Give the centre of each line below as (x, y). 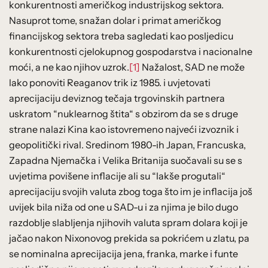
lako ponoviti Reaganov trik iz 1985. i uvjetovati (110, 82)
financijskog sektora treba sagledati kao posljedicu (121, 36)
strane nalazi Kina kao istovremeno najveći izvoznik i (124, 129)
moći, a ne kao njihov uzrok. (69, 67)
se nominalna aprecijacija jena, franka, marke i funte (124, 253)
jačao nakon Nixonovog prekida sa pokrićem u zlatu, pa (129, 238)
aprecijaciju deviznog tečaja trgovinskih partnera (117, 98)
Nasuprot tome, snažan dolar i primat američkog (115, 20)
